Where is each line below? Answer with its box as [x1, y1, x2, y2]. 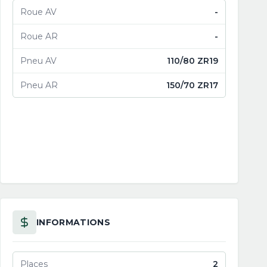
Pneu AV [20, 55, 57, 66]
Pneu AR [20, 80, 58, 91]
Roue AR [20, 31, 58, 42]
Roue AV [20, 7, 57, 17]
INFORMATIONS [36, 217, 111, 228]
